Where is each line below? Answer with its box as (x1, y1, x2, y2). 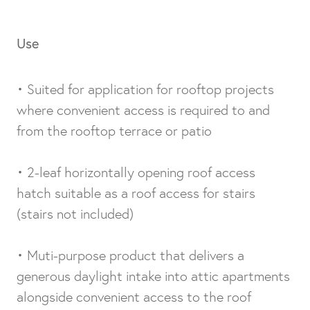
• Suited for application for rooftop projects (17, 81, 274, 98)
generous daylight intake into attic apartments (17, 268, 290, 284)
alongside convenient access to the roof (17, 289, 251, 305)
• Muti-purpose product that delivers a (17, 247, 244, 264)
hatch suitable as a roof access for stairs (17, 185, 255, 201)
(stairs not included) (17, 206, 134, 222)
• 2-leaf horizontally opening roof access (17, 164, 255, 181)
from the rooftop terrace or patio (17, 122, 212, 139)
